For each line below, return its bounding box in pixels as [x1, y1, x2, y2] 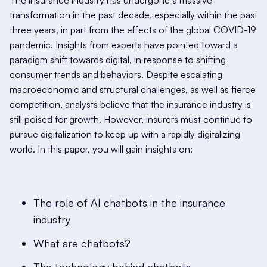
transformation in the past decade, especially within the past [10, 9, 257, 21]
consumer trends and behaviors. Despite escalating [10, 69, 222, 80]
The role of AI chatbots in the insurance [33, 196, 225, 209]
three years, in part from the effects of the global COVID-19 [10, 24, 256, 36]
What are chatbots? [33, 237, 131, 250]
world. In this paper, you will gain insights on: [10, 143, 193, 155]
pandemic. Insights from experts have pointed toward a [10, 39, 238, 51]
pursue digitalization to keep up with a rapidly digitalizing [10, 128, 240, 140]
